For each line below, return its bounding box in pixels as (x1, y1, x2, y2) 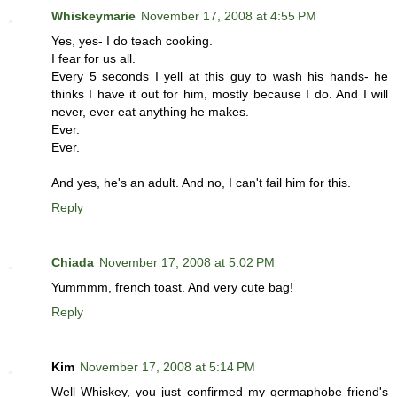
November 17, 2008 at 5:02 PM (99, 255, 275, 270)
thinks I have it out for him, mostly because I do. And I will (51, 87, 388, 102)
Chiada (51, 255, 94, 270)
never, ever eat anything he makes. (51, 105, 249, 120)
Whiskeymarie (51, 9, 136, 24)
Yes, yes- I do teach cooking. (51, 34, 213, 49)
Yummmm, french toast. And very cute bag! (51, 280, 293, 295)
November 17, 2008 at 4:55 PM (141, 9, 316, 24)
